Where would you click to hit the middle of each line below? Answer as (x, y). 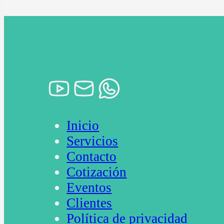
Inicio (83, 126)
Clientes (89, 203)
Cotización (97, 172)
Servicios (92, 141)
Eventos (89, 188)
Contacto (92, 157)
